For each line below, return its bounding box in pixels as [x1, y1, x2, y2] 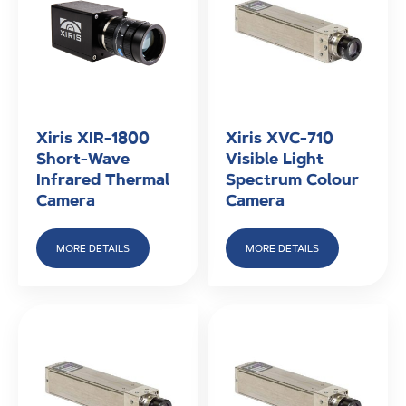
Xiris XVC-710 [226, 127, 333, 148]
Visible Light [226, 148, 324, 169]
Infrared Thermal [36, 169, 169, 189]
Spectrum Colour [226, 169, 359, 189]
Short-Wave [36, 148, 130, 169]
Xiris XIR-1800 [36, 127, 150, 148]
